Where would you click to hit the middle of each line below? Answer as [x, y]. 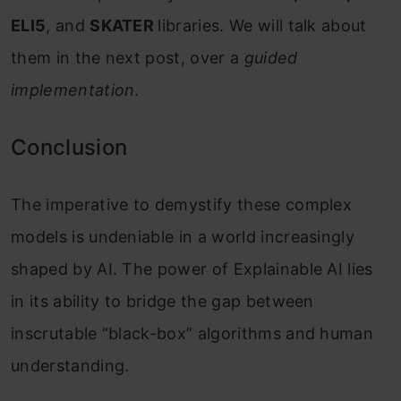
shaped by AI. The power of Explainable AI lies [192, 269]
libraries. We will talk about [262, 25]
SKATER [124, 25]
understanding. [70, 365]
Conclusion [69, 147]
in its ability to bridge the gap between [162, 301]
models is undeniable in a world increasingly [183, 236]
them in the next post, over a [128, 57]
